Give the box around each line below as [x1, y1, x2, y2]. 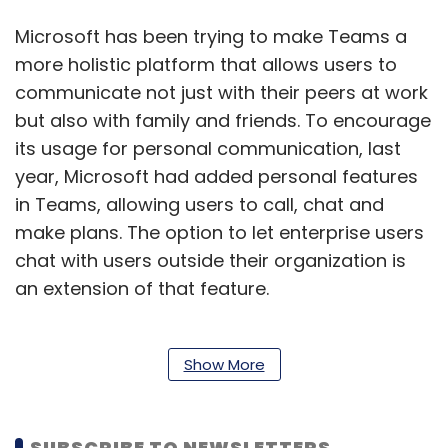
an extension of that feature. [15, 276, 279, 301]
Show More [183, 354, 265, 375]
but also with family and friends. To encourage [15, 108, 431, 133]
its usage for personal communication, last [15, 136, 401, 161]
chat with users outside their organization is [15, 248, 406, 273]
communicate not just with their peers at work [15, 80, 428, 105]
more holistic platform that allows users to [15, 52, 397, 77]
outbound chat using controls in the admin [15, 382, 397, 407]
